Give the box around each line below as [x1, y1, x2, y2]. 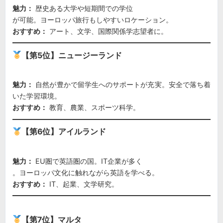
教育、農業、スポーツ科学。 [47, 103, 140, 112]
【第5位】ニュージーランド [21, 50, 122, 60]
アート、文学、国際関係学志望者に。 [47, 26, 168, 35]
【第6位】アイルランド [21, 127, 107, 137]
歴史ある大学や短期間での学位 [33, 3, 133, 12]
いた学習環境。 [12, 92, 61, 101]
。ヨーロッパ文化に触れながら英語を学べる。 [12, 168, 159, 177]
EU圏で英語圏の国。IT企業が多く [33, 156, 142, 165]
